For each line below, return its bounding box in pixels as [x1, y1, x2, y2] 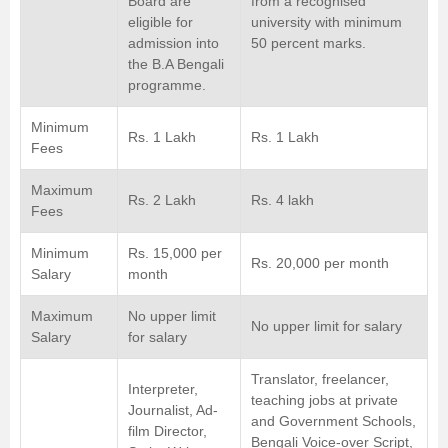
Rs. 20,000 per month [251, 255, 389, 271]
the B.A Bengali [128, 56, 224, 72]
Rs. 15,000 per [128, 245, 222, 261]
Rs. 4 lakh [251, 192, 314, 208]
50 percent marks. [251, 35, 366, 51]
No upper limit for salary [251, 318, 402, 334]
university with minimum [251, 14, 402, 30]
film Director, [128, 423, 207, 439]
